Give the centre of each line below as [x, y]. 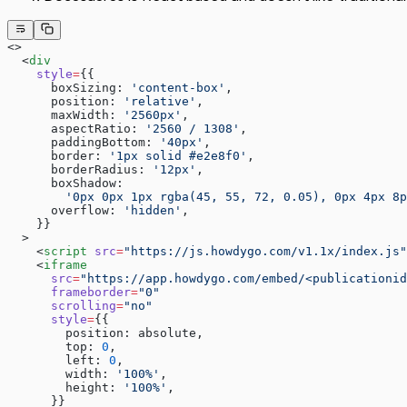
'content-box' [178, 88]
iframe [65, 265]
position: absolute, [105, 333]
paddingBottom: [84, 143]
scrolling [62, 306]
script [65, 252]
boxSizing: [69, 88]
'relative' [160, 102]
